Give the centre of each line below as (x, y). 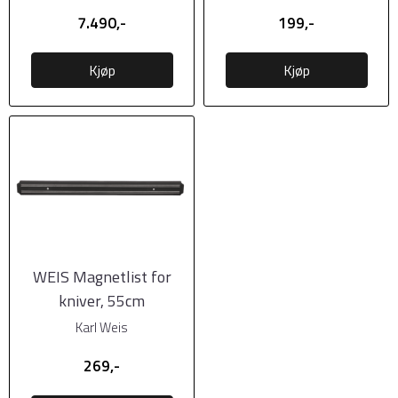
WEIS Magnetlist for (102, 276)
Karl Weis (102, 327)
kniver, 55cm (102, 300)
